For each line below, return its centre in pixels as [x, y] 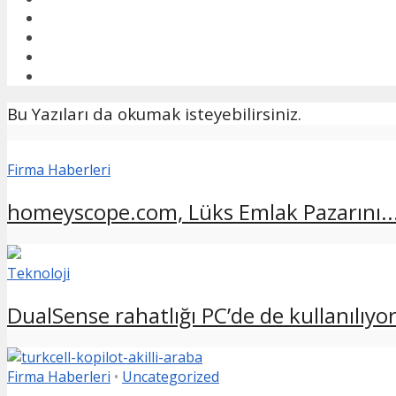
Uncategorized [171, 376]
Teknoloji [38, 274]
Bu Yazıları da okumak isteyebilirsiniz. [154, 113]
